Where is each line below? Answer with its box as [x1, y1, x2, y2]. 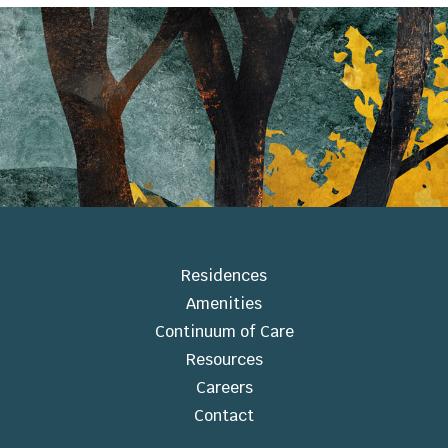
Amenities [186, 293, 262, 315]
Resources [185, 349, 263, 371]
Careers [195, 377, 253, 399]
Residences [181, 265, 267, 287]
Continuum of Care [154, 321, 294, 343]
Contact [194, 405, 254, 427]
